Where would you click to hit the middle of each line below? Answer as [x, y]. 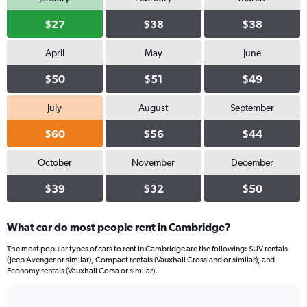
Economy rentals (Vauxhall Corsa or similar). [82, 271]
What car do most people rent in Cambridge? [119, 227]
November [153, 162]
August [153, 108]
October [54, 162]
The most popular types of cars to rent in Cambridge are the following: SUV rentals [147, 249]
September [252, 108]
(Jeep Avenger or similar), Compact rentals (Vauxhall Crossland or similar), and [141, 260]
